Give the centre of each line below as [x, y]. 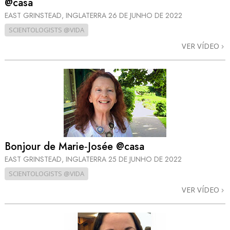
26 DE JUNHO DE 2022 [145, 15]
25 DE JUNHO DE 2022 [145, 159]
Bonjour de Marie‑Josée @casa [74, 147]
